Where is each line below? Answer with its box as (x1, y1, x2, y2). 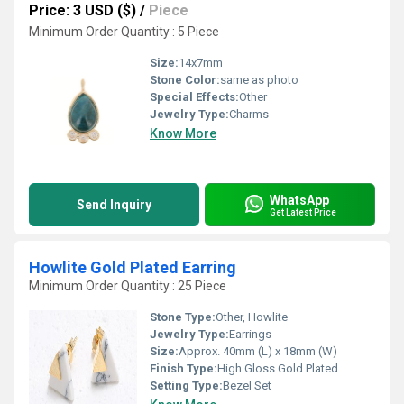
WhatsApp (270, 192, 329, 207)
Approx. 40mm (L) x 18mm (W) (179, 344, 337, 358)
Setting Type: (150, 379, 223, 392)
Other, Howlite (216, 310, 288, 324)
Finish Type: (150, 362, 217, 375)
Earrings (229, 327, 271, 341)
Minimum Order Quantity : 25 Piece (29, 279, 226, 293)
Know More (150, 126, 216, 141)
